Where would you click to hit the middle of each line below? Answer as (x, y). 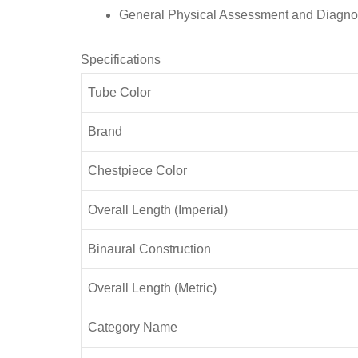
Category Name (132, 327)
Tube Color (119, 92)
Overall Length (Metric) (152, 288)
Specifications (120, 59)
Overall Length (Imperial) (157, 209)
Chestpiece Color (137, 170)
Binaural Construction (149, 249)
